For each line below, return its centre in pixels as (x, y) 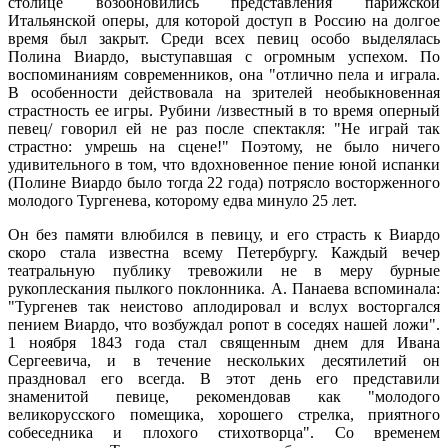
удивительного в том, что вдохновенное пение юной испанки (224, 164)
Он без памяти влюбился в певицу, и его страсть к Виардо (224, 234)
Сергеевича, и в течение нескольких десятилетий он (224, 360)
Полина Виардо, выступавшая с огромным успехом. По (224, 56)
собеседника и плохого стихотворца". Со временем (224, 432)
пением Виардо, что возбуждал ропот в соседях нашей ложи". (224, 324)
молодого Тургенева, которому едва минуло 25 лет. (182, 200)
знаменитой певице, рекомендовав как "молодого (224, 396)
